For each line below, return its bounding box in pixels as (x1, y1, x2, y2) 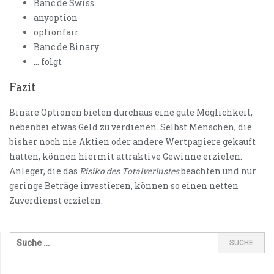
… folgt (34, 55, 62, 67)
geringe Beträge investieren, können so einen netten (9, 179, 239, 191)
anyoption (34, 11, 78, 23)
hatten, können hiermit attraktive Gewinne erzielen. (9, 150, 242, 162)
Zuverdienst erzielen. (9, 194, 103, 206)
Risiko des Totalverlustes (80, 165, 179, 177)
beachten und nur (179, 165, 256, 177)
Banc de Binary (34, 40, 99, 53)
